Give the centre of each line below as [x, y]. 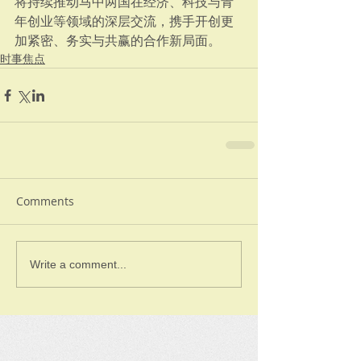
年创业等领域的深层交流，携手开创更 [124, 21]
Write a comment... [78, 264]
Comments [45, 201]
